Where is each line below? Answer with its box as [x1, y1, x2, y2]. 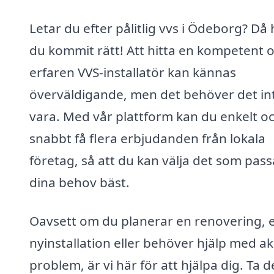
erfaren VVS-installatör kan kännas [29, 63, 236, 81]
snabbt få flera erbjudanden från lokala [29, 129, 265, 147]
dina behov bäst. [29, 173, 130, 191]
